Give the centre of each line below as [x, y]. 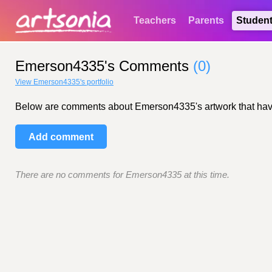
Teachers [155, 20]
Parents [206, 20]
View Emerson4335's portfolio [64, 82]
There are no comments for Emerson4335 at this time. [122, 175]
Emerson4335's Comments [104, 66]
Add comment [61, 137]
